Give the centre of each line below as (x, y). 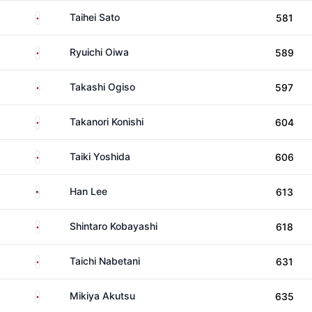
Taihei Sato (95, 17)
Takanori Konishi (107, 122)
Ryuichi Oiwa (99, 52)
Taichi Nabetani (105, 261)
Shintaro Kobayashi (114, 226)
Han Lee (88, 191)
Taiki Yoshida (100, 156)
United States (70, 190)
